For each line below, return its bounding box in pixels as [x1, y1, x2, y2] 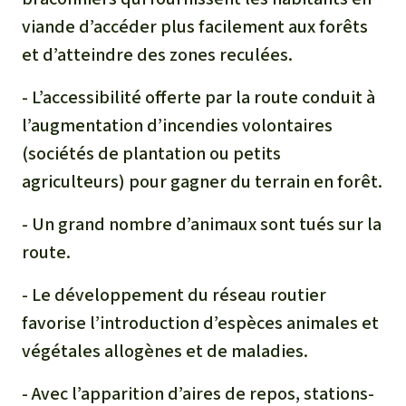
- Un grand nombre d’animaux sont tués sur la [22, 211, 382, 237]
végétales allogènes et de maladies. [22, 338, 308, 363]
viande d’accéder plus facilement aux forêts [22, 14, 368, 39]
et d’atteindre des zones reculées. [22, 42, 293, 67]
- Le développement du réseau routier [22, 282, 326, 307]
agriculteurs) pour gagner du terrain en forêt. [22, 169, 382, 194]
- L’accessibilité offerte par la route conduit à [22, 84, 375, 110]
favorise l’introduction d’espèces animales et [22, 310, 379, 335]
